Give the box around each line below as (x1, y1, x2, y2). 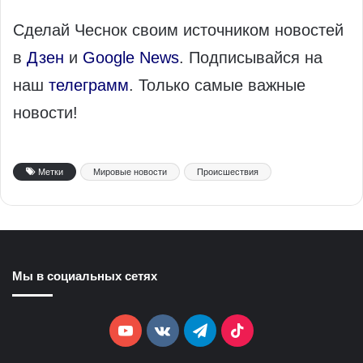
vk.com (170, 322, 216, 339)
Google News (83, 49, 179, 67)
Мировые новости (93, 167, 167, 177)
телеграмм (49, 76, 129, 95)
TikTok (244, 322, 285, 339)
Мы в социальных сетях (12, 269, 157, 284)
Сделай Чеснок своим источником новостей (13, 21, 344, 40)
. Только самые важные (129, 76, 305, 95)
